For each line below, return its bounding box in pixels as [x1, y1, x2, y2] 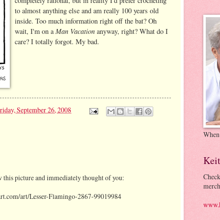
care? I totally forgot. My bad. [15, 36, 99, 46]
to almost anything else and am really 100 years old [15, 5, 159, 15]
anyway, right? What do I [95, 26, 168, 36]
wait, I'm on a [15, 26, 55, 36]
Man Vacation [55, 26, 95, 36]
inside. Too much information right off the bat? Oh [15, 16, 157, 26]
